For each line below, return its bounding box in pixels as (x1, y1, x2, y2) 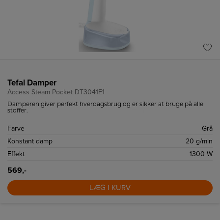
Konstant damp (7, 137, 53, 146)
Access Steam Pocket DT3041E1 (7, 88, 105, 97)
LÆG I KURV (89, 183, 131, 192)
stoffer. (7, 107, 28, 114)
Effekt (7, 150, 25, 159)
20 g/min (186, 137, 213, 146)
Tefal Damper (7, 78, 56, 88)
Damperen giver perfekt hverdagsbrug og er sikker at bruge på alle (7, 100, 203, 108)
